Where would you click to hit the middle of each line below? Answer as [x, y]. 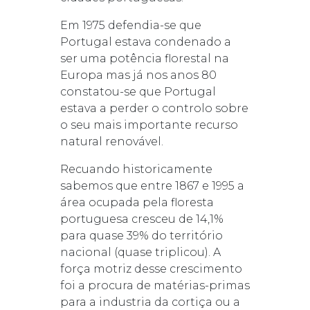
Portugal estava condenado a [145, 42]
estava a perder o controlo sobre [154, 108]
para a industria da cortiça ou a [150, 302]
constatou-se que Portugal [138, 91]
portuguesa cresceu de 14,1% [142, 219]
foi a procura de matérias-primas [155, 285]
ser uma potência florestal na [144, 58]
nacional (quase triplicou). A [140, 252]
